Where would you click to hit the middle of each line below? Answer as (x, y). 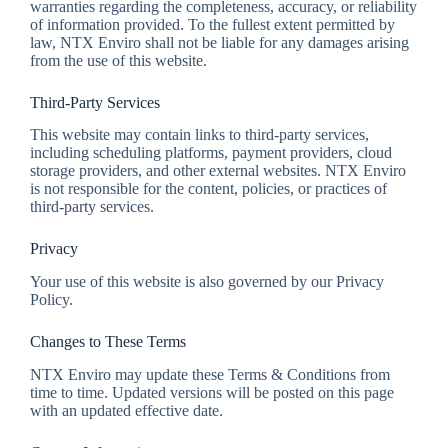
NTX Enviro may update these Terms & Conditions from (210, 374)
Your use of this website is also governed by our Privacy (207, 282)
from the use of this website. (118, 60)
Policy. (51, 300)
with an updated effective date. (126, 410)
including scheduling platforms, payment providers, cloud (211, 153)
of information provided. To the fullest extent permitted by (212, 24)
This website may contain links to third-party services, (199, 135)
